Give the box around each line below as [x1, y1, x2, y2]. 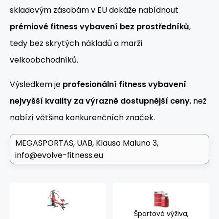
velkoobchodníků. [10, 54, 78, 66]
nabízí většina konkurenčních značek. [10, 112, 155, 124]
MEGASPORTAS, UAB [15, 137, 92, 149]
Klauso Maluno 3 [96, 137, 157, 149]
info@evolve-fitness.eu [15, 150, 103, 161]
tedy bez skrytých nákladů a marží [10, 38, 143, 49]
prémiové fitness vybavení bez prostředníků [10, 21, 189, 33]
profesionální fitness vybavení [63, 79, 186, 90]
